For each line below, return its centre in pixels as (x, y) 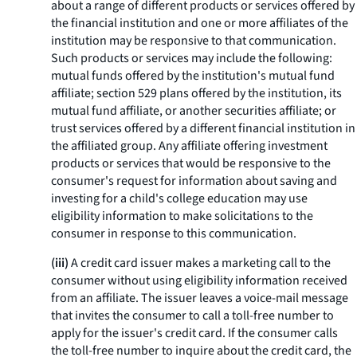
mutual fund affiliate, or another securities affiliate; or (194, 111)
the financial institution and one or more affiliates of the (200, 23)
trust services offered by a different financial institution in (203, 128)
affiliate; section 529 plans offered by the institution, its (196, 93)
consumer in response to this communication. (174, 233)
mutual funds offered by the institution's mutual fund (193, 76)
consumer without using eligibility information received (199, 280)
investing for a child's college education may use (179, 198)
